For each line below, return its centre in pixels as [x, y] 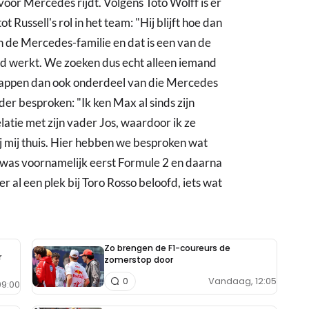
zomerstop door [139, 260]
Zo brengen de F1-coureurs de [167, 248]
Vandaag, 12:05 [242, 281]
